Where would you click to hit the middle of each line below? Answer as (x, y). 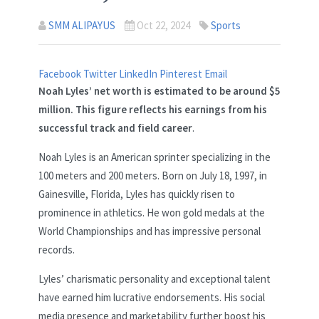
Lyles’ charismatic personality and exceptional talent (155, 279)
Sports (226, 26)
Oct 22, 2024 (163, 26)
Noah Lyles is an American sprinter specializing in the (155, 157)
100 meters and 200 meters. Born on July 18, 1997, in (153, 176)
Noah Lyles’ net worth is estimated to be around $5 (159, 91)
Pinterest (182, 74)
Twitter (101, 74)
